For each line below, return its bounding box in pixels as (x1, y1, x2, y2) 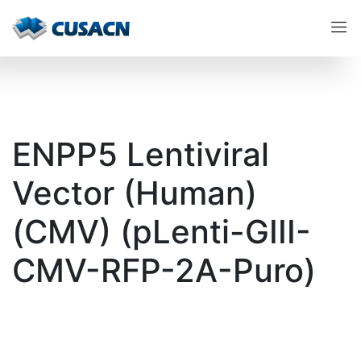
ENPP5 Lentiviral (12, 135, 269, 174)
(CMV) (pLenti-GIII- (12, 212, 311, 251)
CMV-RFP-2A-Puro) (12, 251, 316, 290)
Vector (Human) (12, 173, 257, 213)
